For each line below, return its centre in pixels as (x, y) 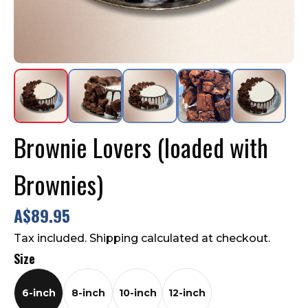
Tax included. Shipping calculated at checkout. (142, 238)
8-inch (88, 293)
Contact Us (38, 11)
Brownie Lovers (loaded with (141, 146)
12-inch (187, 293)
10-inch (137, 293)
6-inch (38, 293)
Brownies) (58, 184)
